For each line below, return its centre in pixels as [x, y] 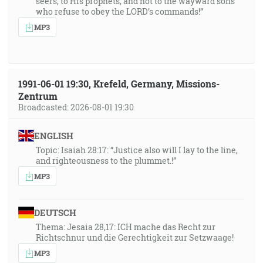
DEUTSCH [55, 213]
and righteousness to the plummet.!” [106, 161]
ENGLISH [53, 136]
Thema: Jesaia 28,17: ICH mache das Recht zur [126, 227]
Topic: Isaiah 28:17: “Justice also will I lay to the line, [137, 150]
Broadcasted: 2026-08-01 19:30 [76, 107]
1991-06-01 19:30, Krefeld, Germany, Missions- [119, 84]
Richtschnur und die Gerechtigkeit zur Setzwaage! [135, 237]
